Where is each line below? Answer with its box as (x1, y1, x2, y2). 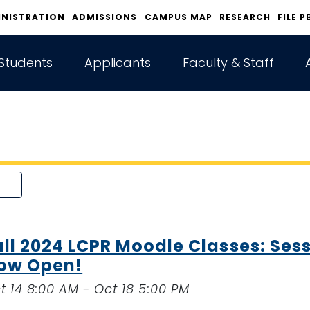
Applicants (84, 54, 151, 72)
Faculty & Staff (182, 54, 274, 72)
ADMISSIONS (72, 11, 138, 23)
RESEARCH (219, 11, 271, 23)
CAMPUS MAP (144, 11, 212, 23)
